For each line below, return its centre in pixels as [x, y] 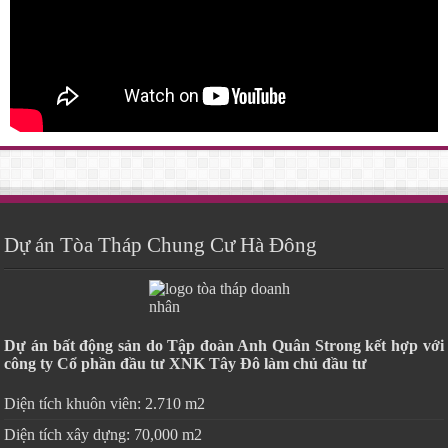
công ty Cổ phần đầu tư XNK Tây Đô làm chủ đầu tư [186, 364]
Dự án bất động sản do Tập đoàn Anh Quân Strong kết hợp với [224, 346]
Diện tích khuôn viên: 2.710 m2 [105, 404]
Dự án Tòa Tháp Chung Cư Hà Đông [161, 245]
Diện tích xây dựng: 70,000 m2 [103, 435]
